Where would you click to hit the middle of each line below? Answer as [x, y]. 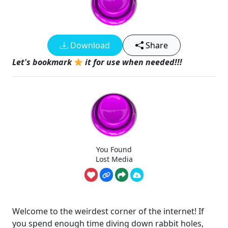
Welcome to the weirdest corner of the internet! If [108, 211]
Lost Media [114, 159]
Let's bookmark [43, 62]
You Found [114, 149]
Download [89, 45]
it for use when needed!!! [133, 62]
